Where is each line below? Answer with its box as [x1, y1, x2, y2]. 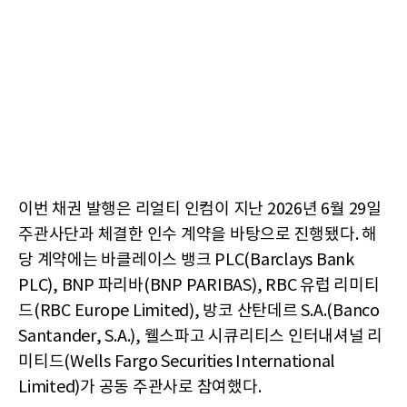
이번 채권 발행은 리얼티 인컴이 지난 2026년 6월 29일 [18, 199, 382, 219]
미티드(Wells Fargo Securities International [18, 352, 335, 372]
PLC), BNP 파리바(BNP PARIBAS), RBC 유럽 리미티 [18, 275, 380, 295]
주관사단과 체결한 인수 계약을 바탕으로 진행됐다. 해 [18, 224, 377, 244]
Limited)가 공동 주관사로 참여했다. [18, 377, 262, 397]
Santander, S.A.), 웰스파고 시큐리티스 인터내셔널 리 [18, 326, 382, 346]
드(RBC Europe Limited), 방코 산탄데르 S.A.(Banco [18, 301, 380, 321]
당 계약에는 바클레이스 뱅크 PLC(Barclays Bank [18, 250, 354, 270]
